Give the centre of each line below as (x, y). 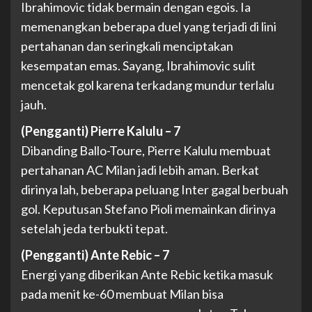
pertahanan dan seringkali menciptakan (127, 46)
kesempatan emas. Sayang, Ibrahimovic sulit (138, 66)
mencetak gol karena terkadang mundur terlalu (148, 85)
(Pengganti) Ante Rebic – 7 (95, 255)
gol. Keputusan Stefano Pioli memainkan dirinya (148, 209)
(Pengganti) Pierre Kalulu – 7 (101, 131)
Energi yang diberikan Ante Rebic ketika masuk (147, 275)
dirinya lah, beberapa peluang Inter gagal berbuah (155, 190)
